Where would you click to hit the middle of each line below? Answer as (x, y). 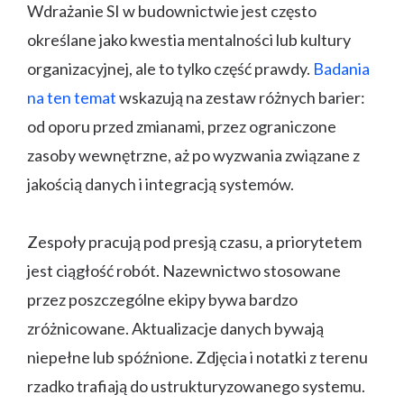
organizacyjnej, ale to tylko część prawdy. (170, 69)
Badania (341, 69)
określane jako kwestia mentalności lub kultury (189, 40)
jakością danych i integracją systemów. (161, 184)
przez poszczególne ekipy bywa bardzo (162, 300)
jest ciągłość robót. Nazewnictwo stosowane (184, 271)
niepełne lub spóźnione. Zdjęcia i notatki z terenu (197, 358)
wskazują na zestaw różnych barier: (241, 98)
